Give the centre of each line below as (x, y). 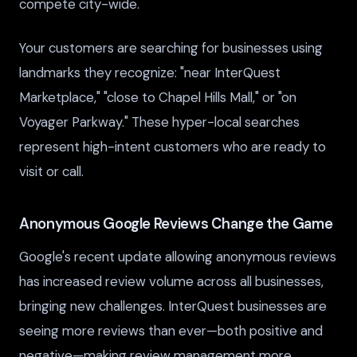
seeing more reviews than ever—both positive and (171, 330)
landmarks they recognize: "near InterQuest (150, 72)
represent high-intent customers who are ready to (173, 146)
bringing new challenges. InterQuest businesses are (173, 306)
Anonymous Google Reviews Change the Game (176, 224)
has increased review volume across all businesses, (171, 281)
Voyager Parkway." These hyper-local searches (159, 122)
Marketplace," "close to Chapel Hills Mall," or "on (158, 97)
